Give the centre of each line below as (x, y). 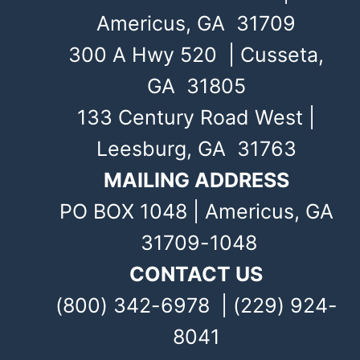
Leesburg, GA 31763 (196, 148)
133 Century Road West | (196, 117)
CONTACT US (196, 274)
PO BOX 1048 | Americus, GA (196, 211)
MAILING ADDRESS (196, 180)
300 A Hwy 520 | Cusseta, (196, 54)
